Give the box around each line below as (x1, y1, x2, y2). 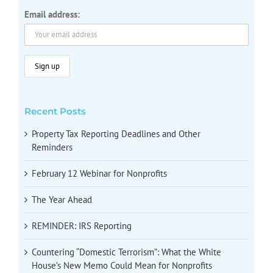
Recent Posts (24, 105, 86, 118)
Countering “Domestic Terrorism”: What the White (32, 246, 221, 258)
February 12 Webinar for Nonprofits (32, 168, 167, 180)
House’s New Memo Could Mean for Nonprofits (32, 260, 212, 272)
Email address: (24, 9, 80, 21)
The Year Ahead (32, 194, 92, 206)
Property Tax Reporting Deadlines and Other (32, 128, 200, 140)
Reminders (32, 141, 73, 154)
